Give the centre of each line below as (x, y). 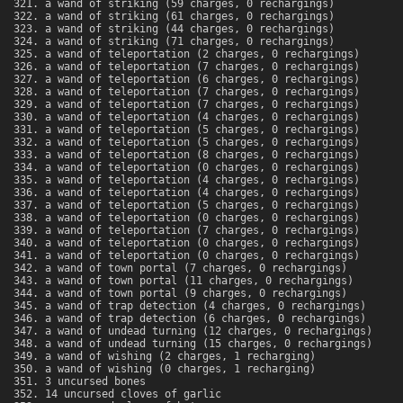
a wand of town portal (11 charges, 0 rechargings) (199, 281)
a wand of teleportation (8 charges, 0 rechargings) (202, 155)
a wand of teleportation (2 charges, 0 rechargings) (202, 54)
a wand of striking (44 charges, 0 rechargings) (190, 29)
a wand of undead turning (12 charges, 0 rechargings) (209, 331)
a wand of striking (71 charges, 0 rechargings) (190, 42)
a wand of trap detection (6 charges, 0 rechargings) (206, 319)
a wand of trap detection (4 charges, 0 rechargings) (206, 306)
